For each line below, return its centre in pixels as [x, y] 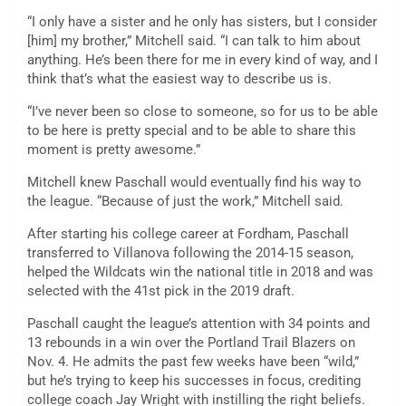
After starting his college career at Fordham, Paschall [188, 233]
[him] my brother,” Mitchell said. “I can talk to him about [194, 40]
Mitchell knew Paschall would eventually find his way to [194, 182]
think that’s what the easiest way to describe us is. [179, 78]
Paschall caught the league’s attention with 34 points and [198, 323]
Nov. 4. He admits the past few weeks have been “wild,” [193, 361]
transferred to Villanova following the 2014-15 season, [190, 252]
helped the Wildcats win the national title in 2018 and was [200, 271]
